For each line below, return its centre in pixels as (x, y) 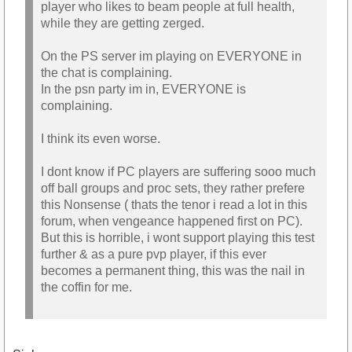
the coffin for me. (86, 288)
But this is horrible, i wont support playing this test (178, 238)
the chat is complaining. (106, 73)
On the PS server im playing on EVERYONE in (171, 57)
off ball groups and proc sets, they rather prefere (173, 189)
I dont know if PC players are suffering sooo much (178, 172)
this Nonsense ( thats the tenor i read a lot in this (174, 205)
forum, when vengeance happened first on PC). (172, 222)
